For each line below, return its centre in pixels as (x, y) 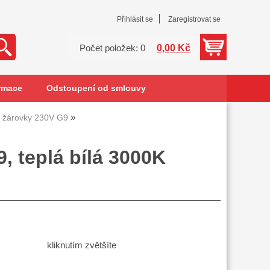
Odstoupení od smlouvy (96, 88)
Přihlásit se (135, 19)
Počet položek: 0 (112, 48)
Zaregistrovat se (194, 19)
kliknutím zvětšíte (81, 246)
